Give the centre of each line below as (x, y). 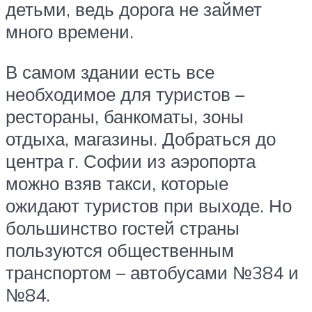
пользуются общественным (120, 250)
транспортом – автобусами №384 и (152, 272)
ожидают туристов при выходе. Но (149, 205)
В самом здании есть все (110, 71)
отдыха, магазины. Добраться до (141, 138)
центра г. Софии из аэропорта (131, 161)
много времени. (70, 31)
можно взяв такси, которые (117, 183)
